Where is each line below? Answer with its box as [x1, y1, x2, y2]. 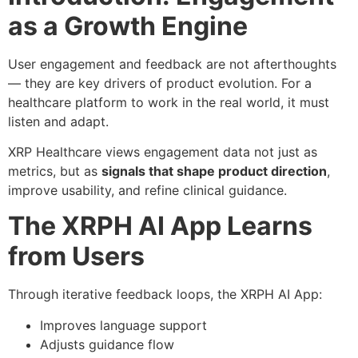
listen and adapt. [8, 113, 109, 129]
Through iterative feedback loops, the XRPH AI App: [8, 286, 322, 303]
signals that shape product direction [101, 163, 327, 180]
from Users [8, 241, 145, 272]
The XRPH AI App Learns [8, 210, 312, 242]
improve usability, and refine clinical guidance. [8, 182, 287, 199]
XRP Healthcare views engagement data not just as [8, 144, 317, 161]
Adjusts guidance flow [40, 336, 174, 352]
